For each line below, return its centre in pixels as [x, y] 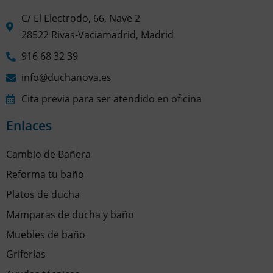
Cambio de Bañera [48, 154]
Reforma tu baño [45, 175]
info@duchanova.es [66, 77]
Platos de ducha [43, 194]
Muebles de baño [46, 234]
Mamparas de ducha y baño [70, 214]
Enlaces [29, 126]
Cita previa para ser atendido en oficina [112, 99]
